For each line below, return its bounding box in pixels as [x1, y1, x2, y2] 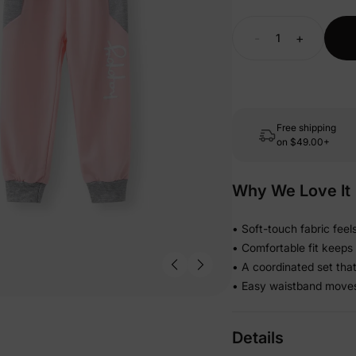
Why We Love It [232, 181, 350, 200]
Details [232, 328, 284, 347]
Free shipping [277, 122, 336, 133]
